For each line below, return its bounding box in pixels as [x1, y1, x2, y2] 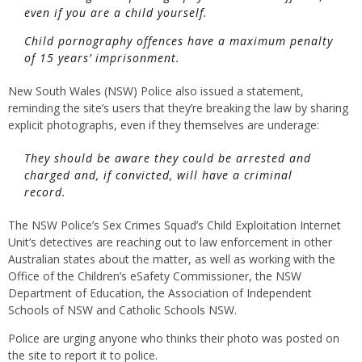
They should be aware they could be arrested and [24, 149, 311, 166]
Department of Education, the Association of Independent [8, 284, 312, 301]
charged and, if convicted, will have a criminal [24, 166, 293, 183]
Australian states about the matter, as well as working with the [8, 250, 335, 267]
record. [24, 183, 66, 200]
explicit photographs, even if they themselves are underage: [8, 116, 319, 133]
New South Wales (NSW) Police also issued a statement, [8, 82, 304, 99]
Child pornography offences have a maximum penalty [24, 32, 333, 48]
